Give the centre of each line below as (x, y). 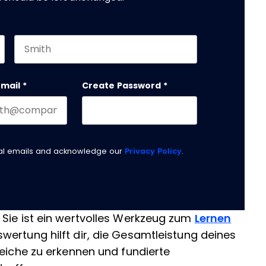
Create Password (121, 85)
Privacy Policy (153, 151)
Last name (38, 67)
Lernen (213, 218)
